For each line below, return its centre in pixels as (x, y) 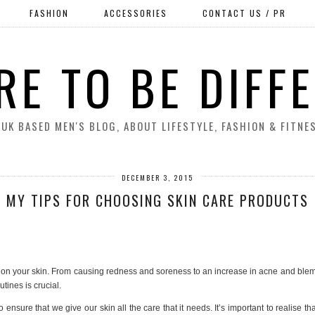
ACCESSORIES (136, 13)
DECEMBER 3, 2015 (157, 178)
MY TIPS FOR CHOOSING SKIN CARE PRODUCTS (157, 200)
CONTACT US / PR (244, 13)
